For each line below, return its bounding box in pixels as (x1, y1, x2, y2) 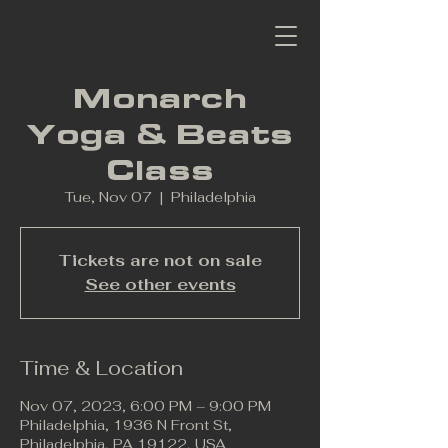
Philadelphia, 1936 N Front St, (20, 416, 232, 434)
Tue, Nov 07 (64, 188, 152, 206)
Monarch (73, 81, 247, 115)
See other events (84, 274, 236, 295)
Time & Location (20, 355, 183, 381)
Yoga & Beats (27, 117, 293, 151)
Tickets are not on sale (58, 250, 262, 271)
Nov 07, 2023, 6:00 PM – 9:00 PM (20, 397, 271, 415)
